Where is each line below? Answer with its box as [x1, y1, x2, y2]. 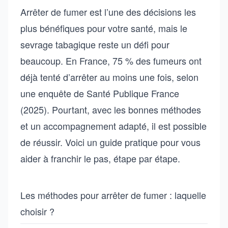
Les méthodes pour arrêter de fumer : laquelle [20, 188, 206, 202]
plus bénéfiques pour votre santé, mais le [20, 21, 187, 35]
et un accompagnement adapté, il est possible [20, 119, 207, 132]
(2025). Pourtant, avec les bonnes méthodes [20, 103, 201, 116]
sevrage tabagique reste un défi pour [20, 38, 169, 51]
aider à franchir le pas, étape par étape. [20, 152, 180, 165]
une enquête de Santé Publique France [20, 87, 179, 100]
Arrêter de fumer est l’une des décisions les [20, 5, 196, 18]
